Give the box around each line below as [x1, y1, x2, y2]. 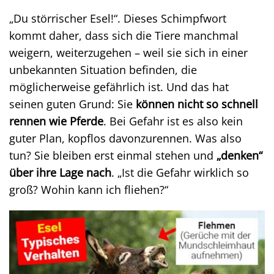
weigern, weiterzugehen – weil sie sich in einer [9, 45, 248, 60]
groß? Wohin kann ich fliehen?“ [9, 182, 168, 197]
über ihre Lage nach [9, 165, 111, 180]
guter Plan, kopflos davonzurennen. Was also [9, 131, 242, 146]
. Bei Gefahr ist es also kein [103, 114, 243, 128]
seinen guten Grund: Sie [9, 97, 136, 111]
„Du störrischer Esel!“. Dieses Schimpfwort [9, 11, 226, 26]
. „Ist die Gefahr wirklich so [111, 165, 249, 180]
